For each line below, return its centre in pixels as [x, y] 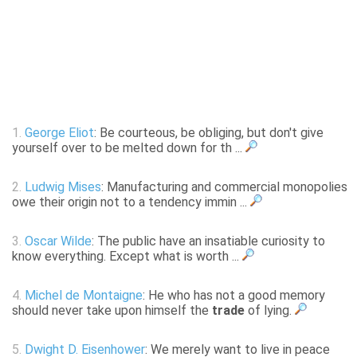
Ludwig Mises [63, 187]
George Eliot [59, 133]
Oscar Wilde [58, 241]
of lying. [270, 311]
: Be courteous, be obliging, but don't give [209, 133]
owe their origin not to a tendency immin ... [131, 202]
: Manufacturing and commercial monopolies [224, 187]
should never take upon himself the [112, 311]
